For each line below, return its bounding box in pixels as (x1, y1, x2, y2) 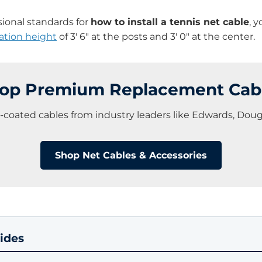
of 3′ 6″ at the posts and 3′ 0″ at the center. (57, 31, 255, 43)
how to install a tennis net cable (91, 16, 249, 28)
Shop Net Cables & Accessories (55, 150, 207, 161)
